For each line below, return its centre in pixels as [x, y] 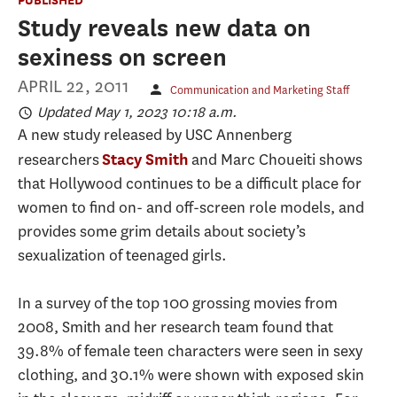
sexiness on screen [122, 58]
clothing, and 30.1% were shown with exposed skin [191, 375]
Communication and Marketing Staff [260, 90]
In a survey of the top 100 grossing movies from [178, 304]
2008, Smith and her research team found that [175, 327]
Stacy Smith [145, 160]
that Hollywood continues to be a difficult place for [190, 184]
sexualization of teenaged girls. [122, 256]
